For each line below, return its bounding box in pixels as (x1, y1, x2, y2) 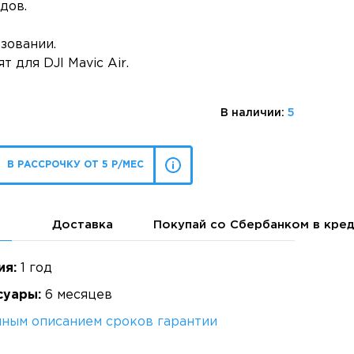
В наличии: (220, 108, 288, 118)
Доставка (51, 220, 113, 230)
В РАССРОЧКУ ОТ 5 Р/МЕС (6, 160, 144, 169)
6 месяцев (40, 289, 112, 301)
